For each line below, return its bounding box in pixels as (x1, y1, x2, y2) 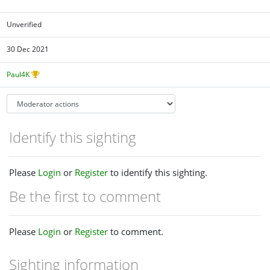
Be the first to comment (9, 186, 161, 206)
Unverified (7, 19, 42, 30)
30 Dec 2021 (7, 44, 49, 55)
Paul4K (7, 69, 30, 80)
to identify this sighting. (108, 166, 207, 178)
